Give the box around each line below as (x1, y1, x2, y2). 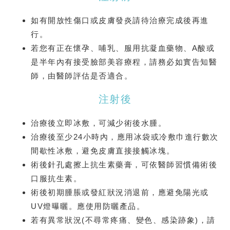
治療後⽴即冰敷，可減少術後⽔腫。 (31, 118, 166, 127)
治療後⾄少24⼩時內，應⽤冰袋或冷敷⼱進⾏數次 (31, 132, 219, 141)
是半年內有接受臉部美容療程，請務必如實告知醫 (31, 57, 217, 66)
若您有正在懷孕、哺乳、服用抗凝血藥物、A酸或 (31, 43, 215, 52)
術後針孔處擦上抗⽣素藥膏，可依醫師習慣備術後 (31, 160, 217, 169)
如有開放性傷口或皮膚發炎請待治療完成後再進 (31, 15, 209, 25)
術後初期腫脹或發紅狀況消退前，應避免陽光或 (31, 187, 209, 197)
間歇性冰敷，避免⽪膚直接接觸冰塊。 (31, 146, 175, 155)
